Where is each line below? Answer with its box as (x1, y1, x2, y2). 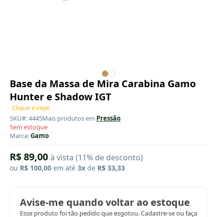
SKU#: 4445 (10, 113, 42, 123)
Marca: (10, 131, 31, 140)
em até (51, 163, 77, 172)
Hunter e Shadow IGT (10, 90, 111, 103)
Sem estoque (10, 122, 47, 131)
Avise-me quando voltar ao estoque (20, 195, 190, 209)
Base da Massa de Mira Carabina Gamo (10, 77, 196, 90)
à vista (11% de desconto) (50, 152, 143, 163)
